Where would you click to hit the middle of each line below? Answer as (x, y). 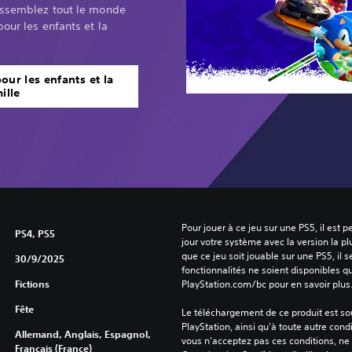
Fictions (32, 283)
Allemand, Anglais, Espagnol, (82, 334)
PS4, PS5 (35, 233)
